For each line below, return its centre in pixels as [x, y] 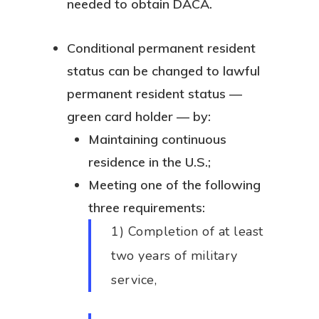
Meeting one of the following [174, 185]
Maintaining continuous [157, 139]
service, [134, 280]
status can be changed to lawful [163, 71]
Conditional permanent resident [161, 48]
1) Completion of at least [187, 231]
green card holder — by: [139, 116]
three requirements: [147, 208]
